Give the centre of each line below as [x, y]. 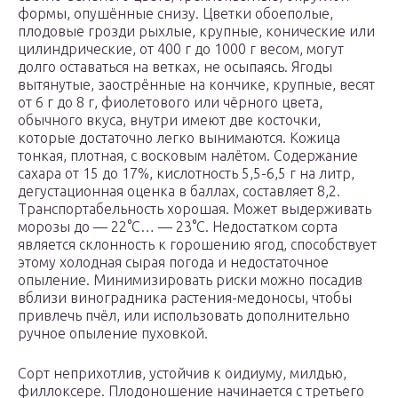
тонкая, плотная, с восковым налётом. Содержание [188, 156]
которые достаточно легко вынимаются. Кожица [179, 138]
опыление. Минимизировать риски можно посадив [190, 280]
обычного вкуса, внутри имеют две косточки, [169, 120]
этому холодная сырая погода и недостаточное [173, 263]
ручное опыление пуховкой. [113, 334]
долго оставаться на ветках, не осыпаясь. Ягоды [175, 67]
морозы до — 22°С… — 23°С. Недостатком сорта [178, 227]
